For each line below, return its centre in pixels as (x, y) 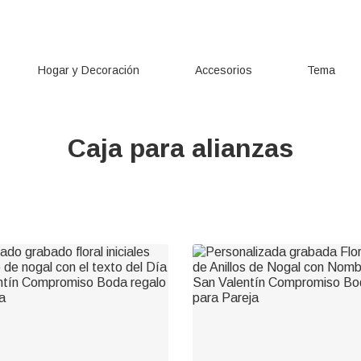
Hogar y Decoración (89, 70)
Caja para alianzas (180, 148)
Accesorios (223, 70)
